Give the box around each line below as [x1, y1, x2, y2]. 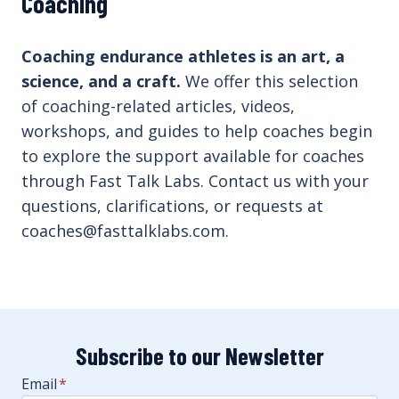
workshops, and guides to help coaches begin [21, 119, 372, 142]
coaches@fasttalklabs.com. [21, 219, 229, 241]
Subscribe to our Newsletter [75, 340, 324, 370]
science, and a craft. [21, 69, 181, 92]
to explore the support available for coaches [21, 144, 364, 167]
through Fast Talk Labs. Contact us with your [21, 169, 369, 191]
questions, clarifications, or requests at [21, 194, 323, 216]
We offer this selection [181, 69, 358, 92]
